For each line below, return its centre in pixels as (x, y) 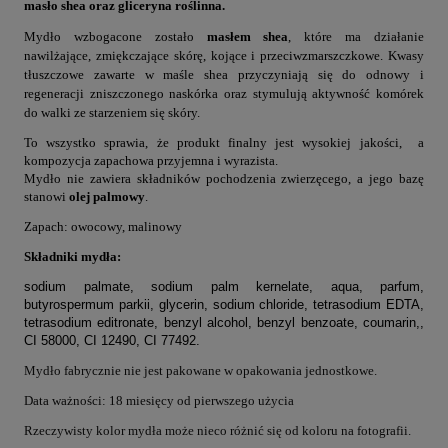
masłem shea (247, 37)
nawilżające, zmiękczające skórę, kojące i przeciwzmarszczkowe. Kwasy (224, 56)
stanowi (46, 197)
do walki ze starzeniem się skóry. (112, 113)
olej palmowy (107, 197)
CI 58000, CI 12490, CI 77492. (112, 341)
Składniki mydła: (72, 257)
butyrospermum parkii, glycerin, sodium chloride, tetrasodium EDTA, (224, 305)
